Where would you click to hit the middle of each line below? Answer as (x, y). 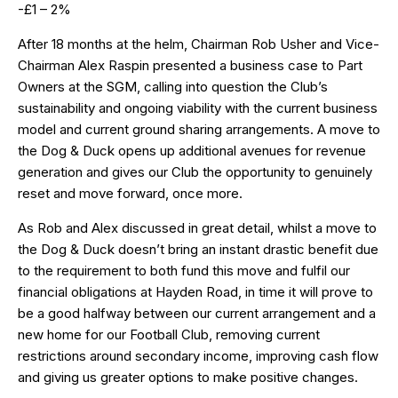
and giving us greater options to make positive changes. (188, 377)
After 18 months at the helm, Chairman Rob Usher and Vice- (199, 44)
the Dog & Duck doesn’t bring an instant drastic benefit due (198, 249)
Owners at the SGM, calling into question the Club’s (173, 86)
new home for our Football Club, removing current (169, 334)
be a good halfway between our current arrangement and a (197, 313)
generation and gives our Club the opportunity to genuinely (195, 171)
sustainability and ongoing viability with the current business (198, 107)
